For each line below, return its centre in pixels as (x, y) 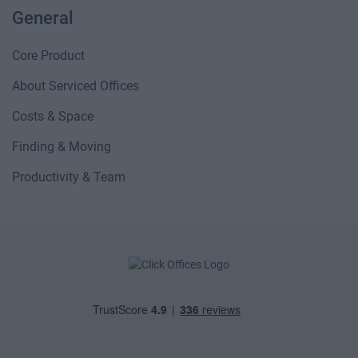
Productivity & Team (69, 177)
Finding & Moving (62, 147)
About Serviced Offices (76, 86)
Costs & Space (53, 116)
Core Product (48, 56)
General (43, 18)
